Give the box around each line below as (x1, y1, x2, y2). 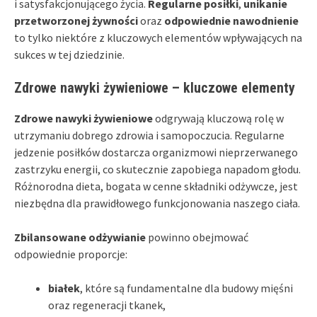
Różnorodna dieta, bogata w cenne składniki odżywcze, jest (14, 178, 298, 193)
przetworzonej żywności (14, 13, 138, 28)
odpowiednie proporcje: (14, 246, 127, 261)
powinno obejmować (146, 229, 248, 244)
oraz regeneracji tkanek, (48, 297, 166, 312)
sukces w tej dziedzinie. (14, 47, 125, 62)
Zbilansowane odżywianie (14, 229, 146, 244)
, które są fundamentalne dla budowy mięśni (80, 280, 293, 295)
